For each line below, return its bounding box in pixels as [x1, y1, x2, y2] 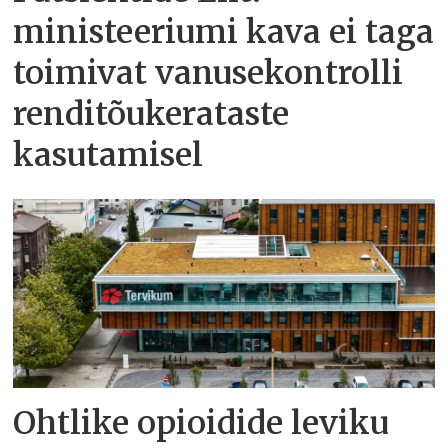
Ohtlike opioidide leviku [13, 402, 390, 443]
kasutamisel [13, 135, 204, 176]
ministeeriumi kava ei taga [13, 12, 435, 53]
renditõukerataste [13, 94, 290, 135]
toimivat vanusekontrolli [13, 53, 404, 94]
